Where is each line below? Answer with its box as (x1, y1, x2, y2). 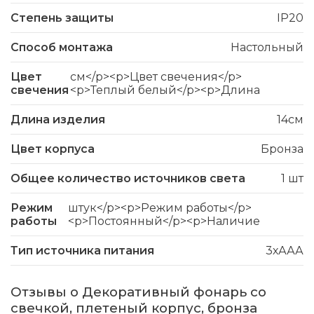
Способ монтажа (11, 41, 113, 55)
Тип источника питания (11, 244, 154, 258)
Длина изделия (11, 113, 105, 127)
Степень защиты (11, 11, 114, 25)
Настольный (231, 41, 303, 55)
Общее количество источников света (11, 172, 245, 186)
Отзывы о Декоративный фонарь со (11, 284, 266, 301)
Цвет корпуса (11, 142, 95, 156)
